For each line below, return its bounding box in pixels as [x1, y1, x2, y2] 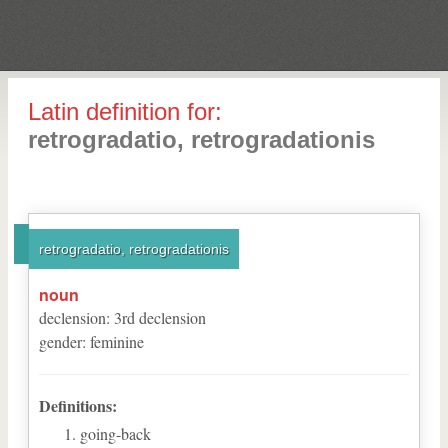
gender [39, 331, 82, 352]
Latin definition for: [28, 98, 222, 125]
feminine [90, 331, 144, 352]
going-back [80, 423, 151, 444]
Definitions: [39, 394, 117, 417]
